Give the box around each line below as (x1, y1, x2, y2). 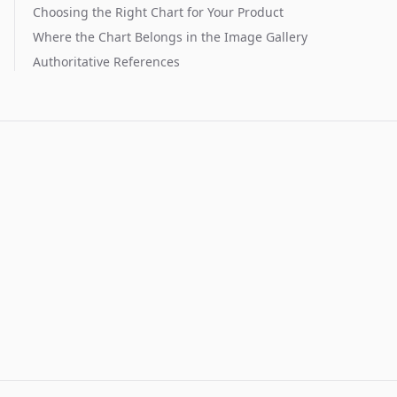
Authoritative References (33, 53, 180, 70)
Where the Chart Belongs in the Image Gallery (33, 28, 307, 45)
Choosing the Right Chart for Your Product (33, 4, 284, 20)
